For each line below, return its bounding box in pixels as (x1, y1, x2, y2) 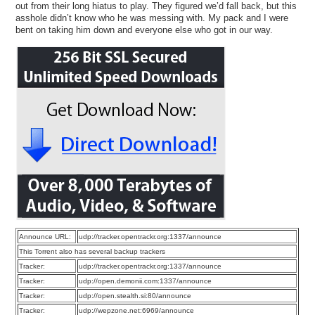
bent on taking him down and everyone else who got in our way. (15, 24, 274, 35)
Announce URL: (19, 232, 72, 240)
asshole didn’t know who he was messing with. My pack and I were (15, 12, 289, 23)
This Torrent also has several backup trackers (19, 247, 166, 255)
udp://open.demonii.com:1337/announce (79, 276, 212, 285)
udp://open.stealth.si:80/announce (79, 291, 192, 300)
